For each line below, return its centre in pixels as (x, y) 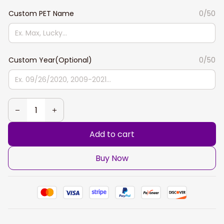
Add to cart (112, 134)
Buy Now (112, 158)
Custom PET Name (41, 13)
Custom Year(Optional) (50, 60)
